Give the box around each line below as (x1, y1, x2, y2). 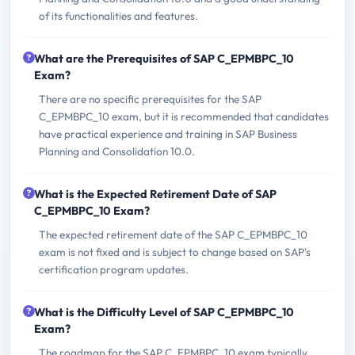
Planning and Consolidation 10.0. (39, 143, 195, 158)
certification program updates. (39, 261, 189, 277)
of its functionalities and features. (39, 8, 198, 23)
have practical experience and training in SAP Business (39, 126, 297, 141)
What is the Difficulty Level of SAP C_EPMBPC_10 (34, 304, 294, 319)
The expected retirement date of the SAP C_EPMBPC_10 (39, 227, 307, 242)
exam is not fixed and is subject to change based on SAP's (39, 244, 311, 259)
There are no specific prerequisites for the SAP (39, 91, 261, 106)
